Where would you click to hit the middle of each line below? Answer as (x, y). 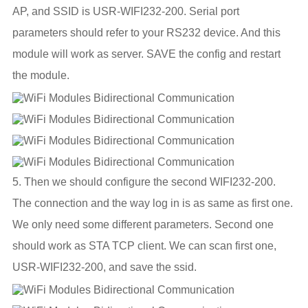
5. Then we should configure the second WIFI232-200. (144, 181)
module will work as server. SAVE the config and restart (147, 53)
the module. (41, 75)
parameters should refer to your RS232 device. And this (147, 32)
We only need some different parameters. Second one (143, 224)
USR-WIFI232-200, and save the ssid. (105, 266)
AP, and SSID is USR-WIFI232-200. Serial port (126, 11)
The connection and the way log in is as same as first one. (153, 202)
